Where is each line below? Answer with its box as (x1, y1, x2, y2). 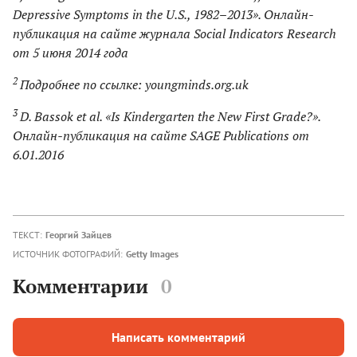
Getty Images (126, 248, 178, 261)
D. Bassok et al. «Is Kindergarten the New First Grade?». (20, 108, 320, 126)
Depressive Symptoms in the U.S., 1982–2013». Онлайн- (13, 6, 314, 24)
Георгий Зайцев (45, 229, 112, 241)
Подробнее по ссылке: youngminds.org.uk (20, 76, 249, 94)
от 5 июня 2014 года (13, 44, 128, 62)
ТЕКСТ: (13, 229, 42, 241)
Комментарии (13, 273, 148, 300)
